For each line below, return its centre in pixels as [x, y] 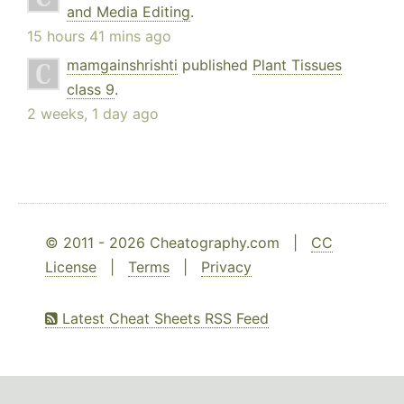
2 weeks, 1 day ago [93, 114]
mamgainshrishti [122, 65]
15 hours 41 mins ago [99, 37]
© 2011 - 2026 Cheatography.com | [178, 243]
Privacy [226, 267]
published [215, 65]
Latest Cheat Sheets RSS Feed [163, 319]
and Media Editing [129, 12]
